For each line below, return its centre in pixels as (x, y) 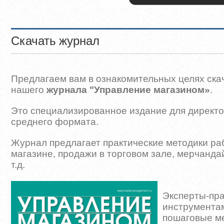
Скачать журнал (55, 41)
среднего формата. (55, 122)
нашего (29, 90)
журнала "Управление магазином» (128, 90)
